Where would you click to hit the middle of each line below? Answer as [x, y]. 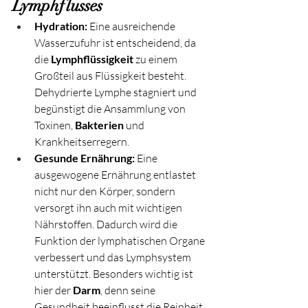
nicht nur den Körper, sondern [106, 191]
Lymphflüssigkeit [92, 58]
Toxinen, [55, 125]
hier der [54, 290]
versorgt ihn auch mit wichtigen [109, 207]
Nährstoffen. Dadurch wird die [107, 224]
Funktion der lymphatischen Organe [121, 240]
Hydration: [61, 25]
